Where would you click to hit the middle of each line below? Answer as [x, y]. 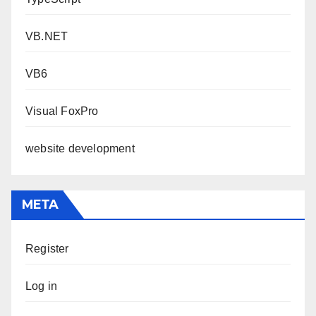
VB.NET [47, 37]
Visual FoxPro [62, 111]
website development [80, 149]
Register [47, 249]
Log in [42, 286]
